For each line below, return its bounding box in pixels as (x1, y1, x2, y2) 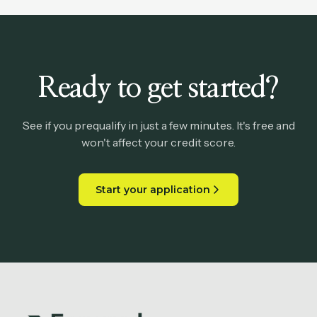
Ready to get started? (38, 74, 279, 103)
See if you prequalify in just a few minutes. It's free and (22, 118, 295, 133)
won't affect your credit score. (81, 135, 236, 150)
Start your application (96, 183, 210, 197)
